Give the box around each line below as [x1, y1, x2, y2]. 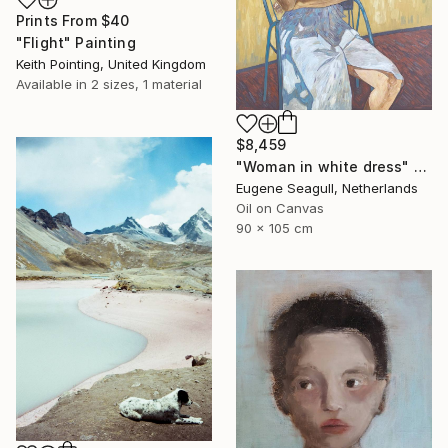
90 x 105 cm [236, 219, 313, 236]
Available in [16, 75, 91, 92]
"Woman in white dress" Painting [413, 157, 427, 175]
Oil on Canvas [236, 199, 324, 216]
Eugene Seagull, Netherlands [236, 179, 418, 196]
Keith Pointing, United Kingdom [16, 55, 206, 72]
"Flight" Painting [16, 33, 136, 51]
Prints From [16, 11, 101, 29]
